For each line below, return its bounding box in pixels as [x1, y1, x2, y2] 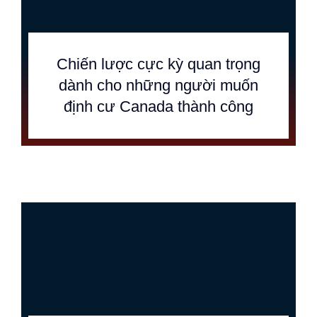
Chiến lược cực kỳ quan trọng [57, 55, 260, 73]
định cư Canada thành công [64, 98, 253, 115]
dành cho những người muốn [59, 76, 258, 94]
